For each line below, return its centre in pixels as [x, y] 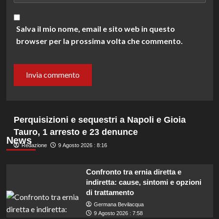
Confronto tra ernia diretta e [133, 172]
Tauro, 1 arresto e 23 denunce [76, 132]
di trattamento [110, 192]
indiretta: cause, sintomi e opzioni [143, 182]
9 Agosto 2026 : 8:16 [82, 145]
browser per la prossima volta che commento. [99, 41]
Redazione [34, 145]
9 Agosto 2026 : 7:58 [118, 213]
